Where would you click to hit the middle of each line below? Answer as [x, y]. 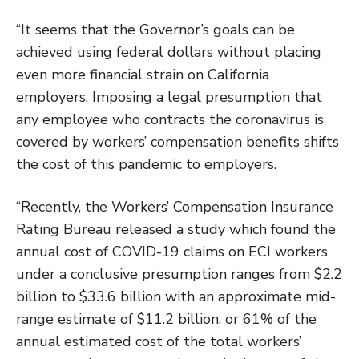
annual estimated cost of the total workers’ [159, 341]
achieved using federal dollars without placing [169, 52]
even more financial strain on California [143, 74]
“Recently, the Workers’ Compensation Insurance [175, 206]
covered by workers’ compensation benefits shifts [177, 141]
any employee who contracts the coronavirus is [170, 119]
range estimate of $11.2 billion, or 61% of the [166, 319]
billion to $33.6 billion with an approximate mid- [176, 296]
